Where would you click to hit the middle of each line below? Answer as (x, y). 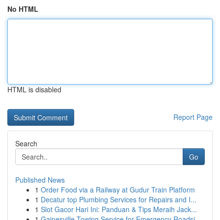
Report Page (193, 117)
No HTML (23, 9)
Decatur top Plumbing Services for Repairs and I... (119, 199)
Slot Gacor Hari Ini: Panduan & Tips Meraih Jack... (119, 209)
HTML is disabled (34, 89)
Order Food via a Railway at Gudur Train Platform (118, 190)
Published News (40, 180)
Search (26, 143)
